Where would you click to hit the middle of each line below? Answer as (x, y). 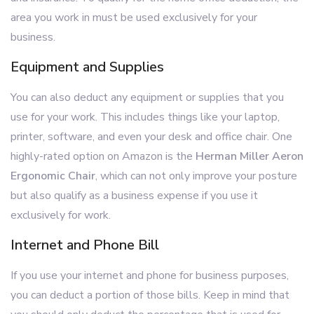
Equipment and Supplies (87, 67)
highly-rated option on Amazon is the (103, 156)
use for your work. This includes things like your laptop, (145, 117)
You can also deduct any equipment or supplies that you (147, 97)
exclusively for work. (61, 215)
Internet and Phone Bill (85, 245)
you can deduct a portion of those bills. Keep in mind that (150, 295)
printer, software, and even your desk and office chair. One (151, 137)
